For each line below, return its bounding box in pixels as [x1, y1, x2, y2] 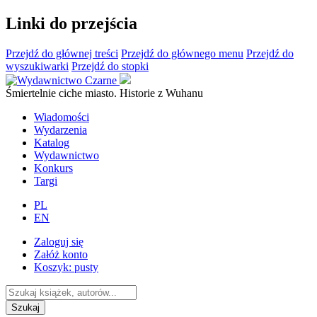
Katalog [34, 136, 69, 149]
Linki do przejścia [6, 13, 137, 33]
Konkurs [34, 161, 73, 174]
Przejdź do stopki [71, 59, 149, 72]
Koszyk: [34, 260, 71, 273]
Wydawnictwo [34, 149, 99, 161]
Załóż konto [34, 248, 88, 260]
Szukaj [11, 301, 40, 313]
